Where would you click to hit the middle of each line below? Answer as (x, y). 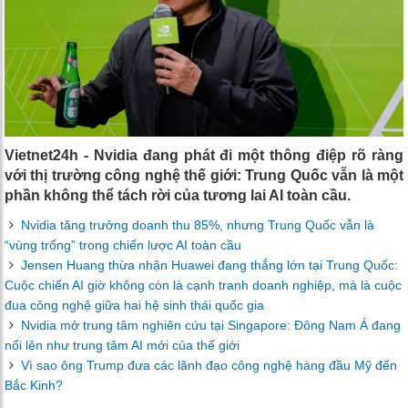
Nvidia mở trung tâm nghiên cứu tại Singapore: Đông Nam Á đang (211, 326)
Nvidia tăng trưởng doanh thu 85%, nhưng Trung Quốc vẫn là (198, 225)
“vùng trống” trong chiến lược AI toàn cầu (123, 245)
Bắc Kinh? (34, 386)
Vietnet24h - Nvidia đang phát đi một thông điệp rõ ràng (204, 156)
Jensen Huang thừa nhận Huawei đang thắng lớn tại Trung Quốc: (209, 265)
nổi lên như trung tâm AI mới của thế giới (122, 346)
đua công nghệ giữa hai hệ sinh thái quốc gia (134, 306)
